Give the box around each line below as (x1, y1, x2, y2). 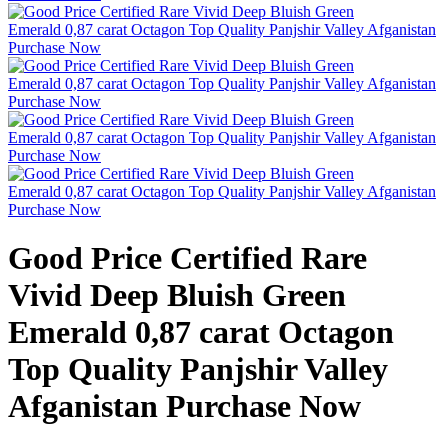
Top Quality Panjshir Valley (8, 351, 388, 388)
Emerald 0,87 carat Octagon (8, 314, 394, 351)
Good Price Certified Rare (8, 240, 367, 277)
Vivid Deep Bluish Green (8, 277, 346, 314)
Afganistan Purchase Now (8, 388, 361, 425)
